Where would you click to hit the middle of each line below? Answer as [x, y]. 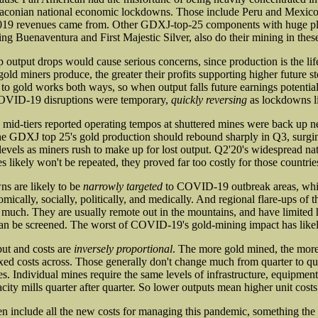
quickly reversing [209, 99]
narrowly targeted [123, 186]
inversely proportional [123, 248]
